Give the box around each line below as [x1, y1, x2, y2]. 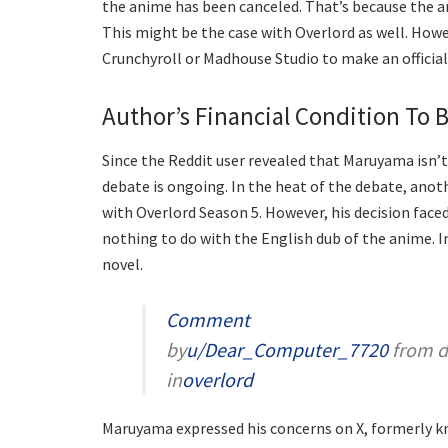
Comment [166, 306, 250, 332]
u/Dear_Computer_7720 [186, 336, 388, 362]
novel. [102, 253, 143, 274]
